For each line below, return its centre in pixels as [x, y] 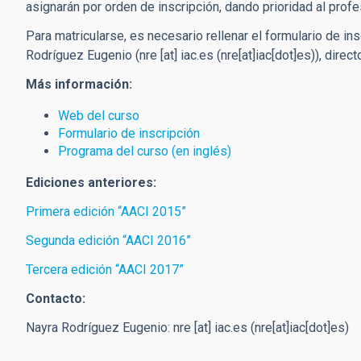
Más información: [79, 84]
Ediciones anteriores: [91, 183]
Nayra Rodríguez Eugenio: [100, 328]
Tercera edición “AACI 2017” [105, 270]
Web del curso [99, 116]
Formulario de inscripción [129, 133]
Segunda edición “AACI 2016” [108, 241]
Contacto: [56, 299]
